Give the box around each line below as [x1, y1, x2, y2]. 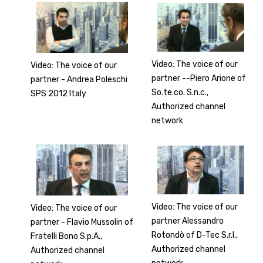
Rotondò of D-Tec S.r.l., [151, 230, 238, 240]
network [151, 115, 184, 126]
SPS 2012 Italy [31, 89, 87, 99]
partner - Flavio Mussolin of [31, 217, 134, 228]
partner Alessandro [151, 215, 224, 226]
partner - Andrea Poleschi [31, 75, 128, 85]
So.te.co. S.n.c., [151, 87, 209, 97]
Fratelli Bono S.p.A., [31, 231, 103, 242]
